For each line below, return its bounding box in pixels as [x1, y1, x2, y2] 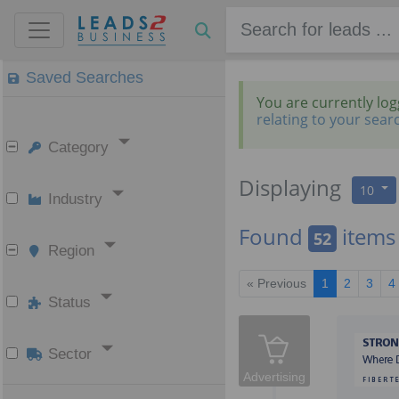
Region [47, 242, 94, 259]
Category [47, 139, 109, 156]
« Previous [247, 276, 307, 290]
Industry [47, 191, 102, 208]
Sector [47, 346, 92, 362]
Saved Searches [25, 69, 143, 86]
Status [47, 294, 91, 311]
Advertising [243, 370, 306, 384]
